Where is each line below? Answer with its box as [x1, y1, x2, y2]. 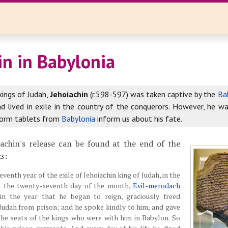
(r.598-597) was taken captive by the [88, 89, 218, 99]
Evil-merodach [132, 181, 180, 190]
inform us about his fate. [95, 113, 182, 124]
